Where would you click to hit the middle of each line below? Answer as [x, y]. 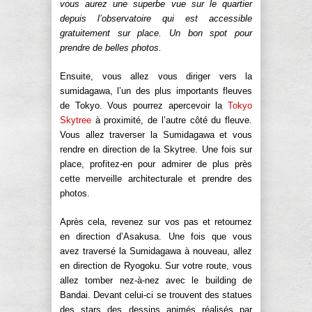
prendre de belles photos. [111, 47]
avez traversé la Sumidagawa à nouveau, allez [156, 251]
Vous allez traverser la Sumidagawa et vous [156, 134]
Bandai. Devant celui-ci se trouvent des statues [156, 295]
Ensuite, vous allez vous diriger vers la [156, 76]
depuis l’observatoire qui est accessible [156, 18]
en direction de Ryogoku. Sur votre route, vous [156, 265]
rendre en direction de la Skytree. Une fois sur [156, 149]
